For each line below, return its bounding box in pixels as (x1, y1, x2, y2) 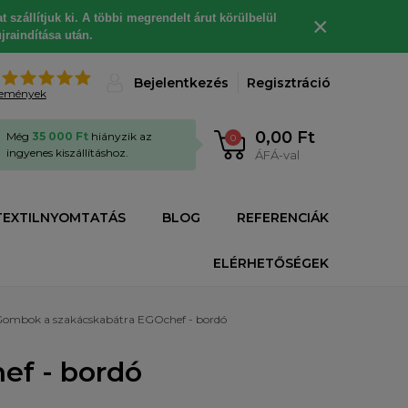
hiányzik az (88, 129, 152, 143)
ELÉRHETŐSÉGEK (213, 255, 329, 271)
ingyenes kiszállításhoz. (6, 146, 128, 159)
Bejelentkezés (134, 75, 229, 91)
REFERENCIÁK (237, 209, 329, 226)
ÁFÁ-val (255, 148, 300, 162)
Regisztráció (247, 75, 331, 91)
